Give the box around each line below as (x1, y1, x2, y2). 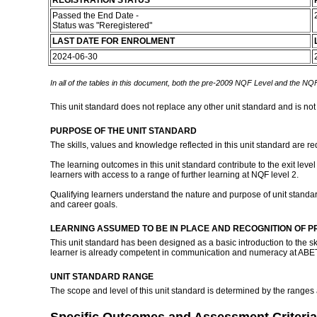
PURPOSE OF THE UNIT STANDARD (50, 126, 197, 136)
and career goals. (50, 200, 120, 209)
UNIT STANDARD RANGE (50, 272, 154, 282)
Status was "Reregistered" (52, 21, 154, 30)
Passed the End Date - (52, 11, 139, 21)
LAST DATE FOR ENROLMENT (52, 36, 175, 46)
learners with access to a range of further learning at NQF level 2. (50, 170, 299, 180)
